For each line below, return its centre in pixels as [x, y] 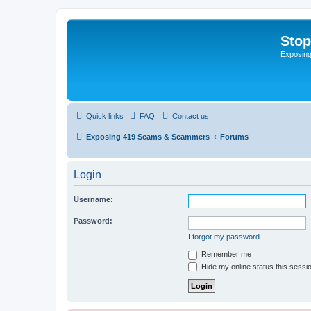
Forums [234, 137]
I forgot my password [224, 237]
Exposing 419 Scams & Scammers [148, 137]
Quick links [105, 116]
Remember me [225, 254]
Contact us [191, 116]
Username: [93, 199]
